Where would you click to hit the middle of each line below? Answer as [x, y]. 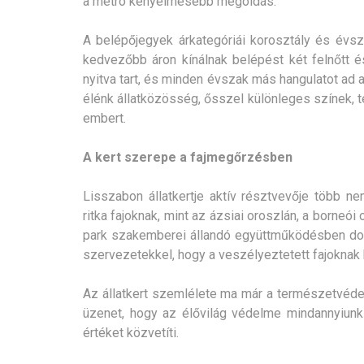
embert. [104, 118]
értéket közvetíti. [131, 332]
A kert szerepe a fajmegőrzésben [188, 157]
